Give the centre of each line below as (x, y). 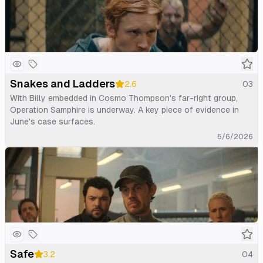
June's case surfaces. (53, 121)
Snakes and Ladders (63, 83)
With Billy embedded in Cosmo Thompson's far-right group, (124, 98)
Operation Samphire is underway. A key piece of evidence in (124, 109)
